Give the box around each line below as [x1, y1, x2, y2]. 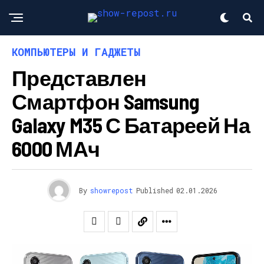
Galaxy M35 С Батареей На [12, 112, 250, 137]
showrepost [90, 186, 133, 195]
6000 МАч [12, 136, 100, 161]
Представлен [12, 65, 147, 90]
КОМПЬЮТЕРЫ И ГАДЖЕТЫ [12, 45, 140, 59]
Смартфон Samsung [12, 88, 200, 114]
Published [136, 186, 173, 195]
